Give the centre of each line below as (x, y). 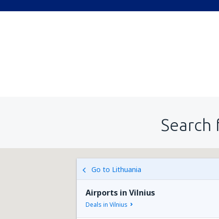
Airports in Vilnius (120, 193)
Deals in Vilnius (107, 205)
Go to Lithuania (116, 169)
